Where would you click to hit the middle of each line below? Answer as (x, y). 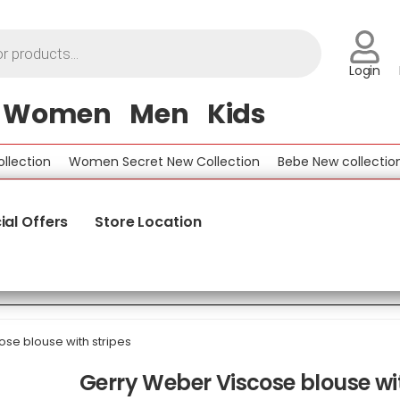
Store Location (148, 222)
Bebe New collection (311, 161)
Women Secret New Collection (135, 161)
